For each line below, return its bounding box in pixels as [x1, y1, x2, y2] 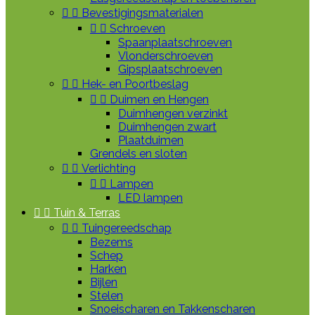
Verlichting [82, 162, 136, 175]
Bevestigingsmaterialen [82, 6, 203, 20]
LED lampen [118, 191, 183, 205]
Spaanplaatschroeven [118, 36, 232, 49]
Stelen [90, 289, 123, 302]
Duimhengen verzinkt [118, 107, 228, 120]
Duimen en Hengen [110, 93, 209, 106]
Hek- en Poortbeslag [82, 77, 188, 91]
